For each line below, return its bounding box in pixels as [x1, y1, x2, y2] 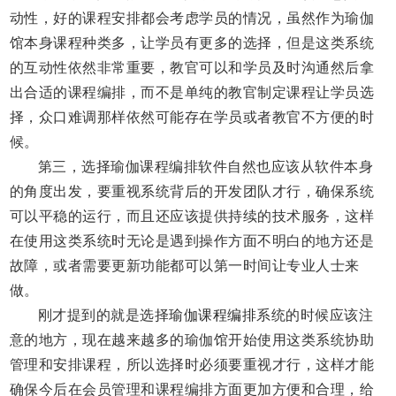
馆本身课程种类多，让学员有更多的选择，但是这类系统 [9, 35, 375, 51]
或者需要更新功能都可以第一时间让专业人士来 [53, 258, 360, 274]
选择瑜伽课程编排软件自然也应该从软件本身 [81, 159, 374, 175]
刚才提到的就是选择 [37, 308, 170, 324]
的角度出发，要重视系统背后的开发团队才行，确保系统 [9, 184, 375, 200]
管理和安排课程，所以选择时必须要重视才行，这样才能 [9, 357, 375, 373]
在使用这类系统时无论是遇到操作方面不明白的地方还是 [9, 233, 375, 249]
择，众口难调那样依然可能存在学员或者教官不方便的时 [9, 110, 375, 126]
